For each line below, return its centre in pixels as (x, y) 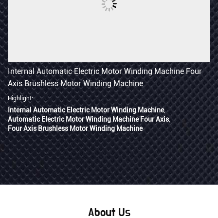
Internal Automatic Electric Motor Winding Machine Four (105, 72)
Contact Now (119, 201)
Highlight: (20, 99)
